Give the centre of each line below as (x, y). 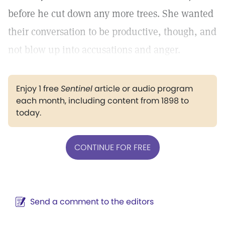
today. (29, 113)
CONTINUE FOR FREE (113, 147)
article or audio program (143, 89)
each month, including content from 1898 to (102, 101)
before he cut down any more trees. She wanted (111, 14)
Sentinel (77, 89)
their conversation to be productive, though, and (112, 32)
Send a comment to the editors (92, 202)
